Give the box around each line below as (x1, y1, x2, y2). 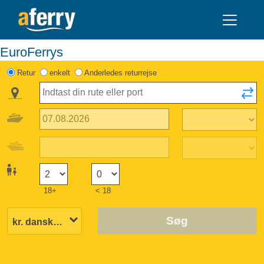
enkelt (49, 68, 70, 77)
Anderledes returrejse (84, 68, 157, 77)
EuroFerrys (9, 44, 63, 60)
